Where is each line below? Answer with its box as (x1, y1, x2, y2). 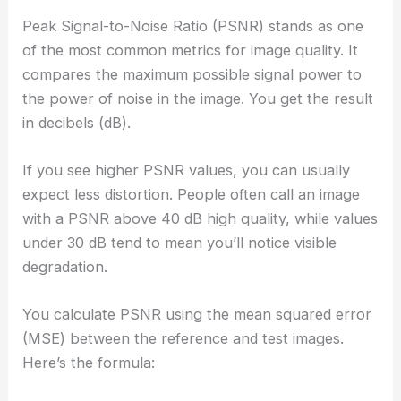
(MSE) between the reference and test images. (22, 329, 345, 348)
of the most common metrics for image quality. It (22, 40, 359, 59)
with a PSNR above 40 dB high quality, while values (22, 209, 379, 228)
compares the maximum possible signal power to (22, 64, 363, 83)
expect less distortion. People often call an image (22, 185, 361, 204)
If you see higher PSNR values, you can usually (22, 161, 351, 180)
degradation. (22, 258, 108, 277)
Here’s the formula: (22, 354, 156, 372)
